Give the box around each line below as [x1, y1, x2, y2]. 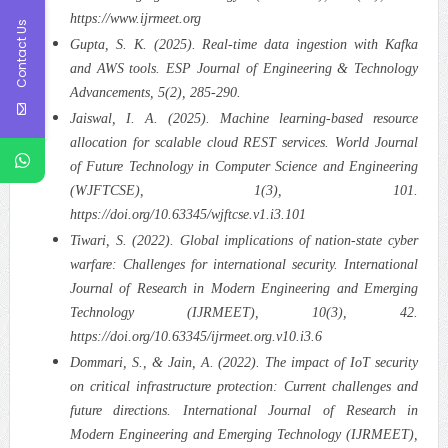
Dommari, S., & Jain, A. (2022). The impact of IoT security [69, 354, 419, 370]
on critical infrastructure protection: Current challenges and [69, 378, 419, 394]
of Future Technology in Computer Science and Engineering [69, 158, 419, 174]
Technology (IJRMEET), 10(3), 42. [69, 304, 419, 320]
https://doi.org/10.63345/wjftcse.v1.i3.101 [69, 206, 306, 222]
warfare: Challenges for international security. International [69, 256, 419, 272]
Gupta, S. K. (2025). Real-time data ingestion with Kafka [69, 36, 419, 52]
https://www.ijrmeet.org [69, 10, 201, 26]
